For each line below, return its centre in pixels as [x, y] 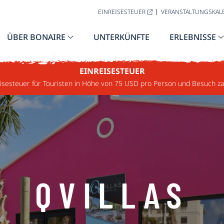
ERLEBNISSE [193, 37]
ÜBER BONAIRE [36, 37]
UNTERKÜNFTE [121, 37]
